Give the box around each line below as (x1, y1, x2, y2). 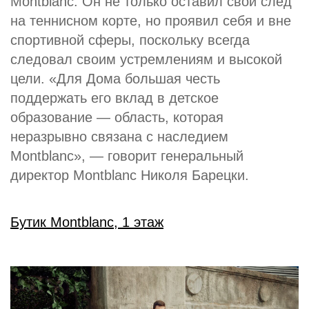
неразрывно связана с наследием (10, 129, 228, 144)
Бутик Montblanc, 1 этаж (10, 215, 163, 230)
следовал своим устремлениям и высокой (10, 52, 282, 67)
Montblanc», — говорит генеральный (10, 148, 243, 163)
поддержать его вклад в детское (10, 90, 219, 106)
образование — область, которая (10, 110, 223, 125)
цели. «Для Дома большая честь (10, 71, 220, 86)
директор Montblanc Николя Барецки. (10, 168, 249, 183)
